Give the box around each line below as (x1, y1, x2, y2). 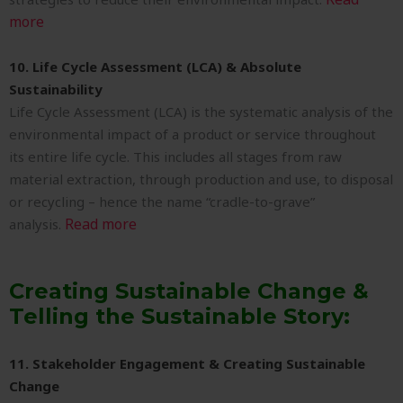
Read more (65, 214, 137, 235)
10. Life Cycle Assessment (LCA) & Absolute (9, 58, 301, 76)
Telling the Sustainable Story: (9, 303, 350, 330)
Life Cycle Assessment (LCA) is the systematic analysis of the (9, 103, 393, 121)
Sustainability (9, 80, 103, 99)
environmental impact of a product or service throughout (9, 125, 376, 144)
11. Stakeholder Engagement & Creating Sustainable (9, 354, 365, 373)
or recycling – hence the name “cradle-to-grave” (9, 193, 315, 211)
